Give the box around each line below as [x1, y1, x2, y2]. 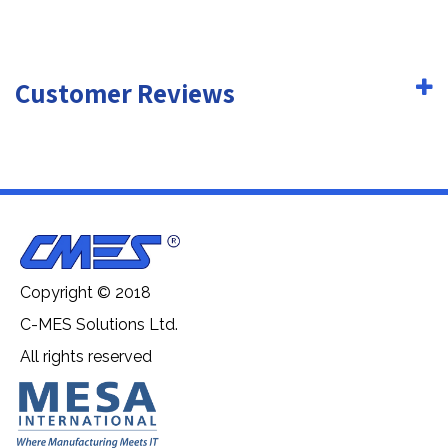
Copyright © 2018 [20, 283, 151, 303]
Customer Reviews [15, 74, 235, 111]
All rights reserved [20, 347, 152, 367]
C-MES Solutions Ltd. [20, 315, 178, 335]
